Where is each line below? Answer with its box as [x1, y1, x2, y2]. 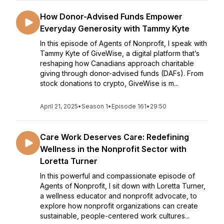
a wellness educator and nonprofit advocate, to [40, 191, 197, 200]
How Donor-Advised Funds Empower [40, 11, 182, 21]
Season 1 [81, 102, 108, 110]
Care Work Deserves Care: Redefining [40, 132, 189, 142]
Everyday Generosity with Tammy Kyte [40, 23, 189, 33]
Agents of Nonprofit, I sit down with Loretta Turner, [40, 181, 205, 190]
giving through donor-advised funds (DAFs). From [40, 69, 203, 77]
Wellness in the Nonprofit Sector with [40, 144, 186, 154]
